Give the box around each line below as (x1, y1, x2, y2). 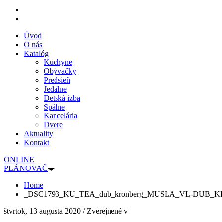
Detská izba (44, 94, 80, 103)
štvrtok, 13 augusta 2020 (4, 207, 81, 216)
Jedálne (44, 85, 67, 94)
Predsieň (44, 76, 70, 85)
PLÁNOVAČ (4, 164, 48, 173)
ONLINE (4, 155, 34, 164)
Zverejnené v (87, 207, 128, 216)
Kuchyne (44, 58, 72, 67)
